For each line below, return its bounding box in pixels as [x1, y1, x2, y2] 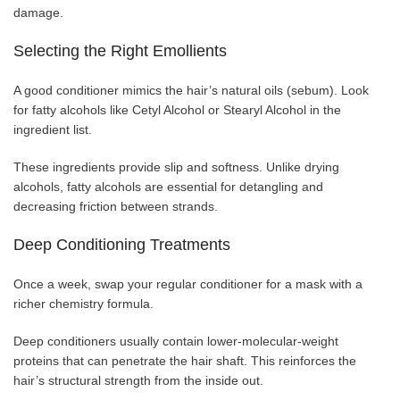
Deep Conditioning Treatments [13, 235, 230, 254]
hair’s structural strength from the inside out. [13, 372, 263, 387]
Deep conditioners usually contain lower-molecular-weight [13, 333, 338, 348]
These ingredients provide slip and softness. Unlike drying [13, 159, 339, 174]
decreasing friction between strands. [13, 198, 218, 213]
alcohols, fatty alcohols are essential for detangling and [13, 179, 323, 194]
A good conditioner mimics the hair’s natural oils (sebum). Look [13, 82, 369, 97]
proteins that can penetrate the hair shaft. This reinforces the [13, 353, 356, 368]
